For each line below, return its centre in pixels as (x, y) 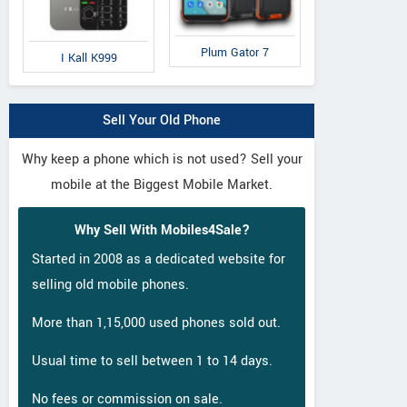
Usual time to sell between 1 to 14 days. (152, 361)
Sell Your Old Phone (162, 120)
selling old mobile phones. (110, 284)
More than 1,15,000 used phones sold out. (156, 323)
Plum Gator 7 (234, 53)
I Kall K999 (89, 58)
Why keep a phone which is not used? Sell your (162, 159)
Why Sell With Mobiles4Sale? (162, 230)
